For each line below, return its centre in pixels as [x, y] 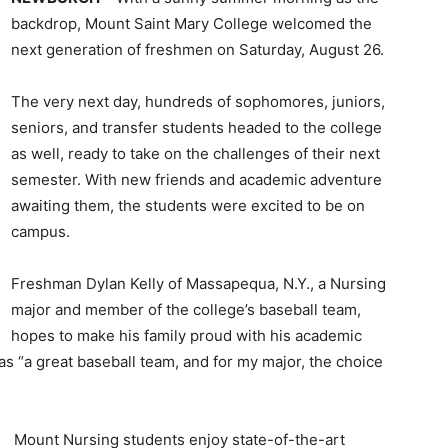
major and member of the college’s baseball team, [186, 309]
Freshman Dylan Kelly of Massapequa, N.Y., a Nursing [198, 283]
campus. [40, 231]
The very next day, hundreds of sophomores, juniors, [198, 101]
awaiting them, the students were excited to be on [188, 205]
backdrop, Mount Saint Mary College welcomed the [191, 23]
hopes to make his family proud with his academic [186, 335]
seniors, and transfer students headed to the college [196, 127]
